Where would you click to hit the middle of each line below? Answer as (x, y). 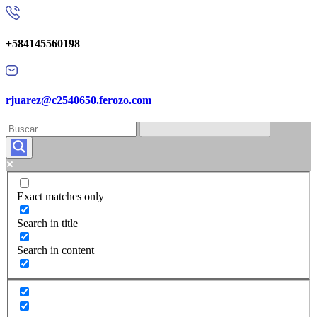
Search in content (56, 250)
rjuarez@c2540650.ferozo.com (79, 100)
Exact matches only (60, 197)
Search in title (47, 224)
